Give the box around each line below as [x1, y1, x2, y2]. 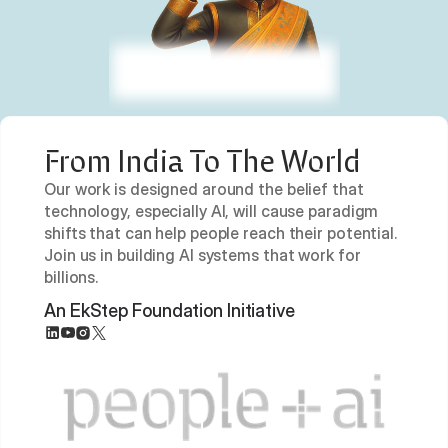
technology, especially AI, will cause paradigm [44, 201, 379, 221]
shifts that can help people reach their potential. [44, 223, 397, 243]
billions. [44, 267, 99, 287]
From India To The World [44, 143, 360, 180]
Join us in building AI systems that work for [44, 245, 361, 265]
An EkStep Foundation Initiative [44, 300, 295, 321]
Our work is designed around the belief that [44, 179, 364, 199]
